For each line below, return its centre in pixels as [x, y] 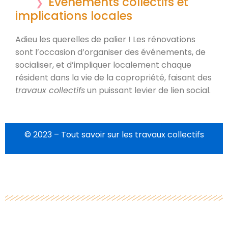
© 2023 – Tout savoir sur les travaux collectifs [114, 134]
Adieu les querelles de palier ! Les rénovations [105, 39]
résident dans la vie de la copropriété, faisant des [113, 77]
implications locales [74, 16]
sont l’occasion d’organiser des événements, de [110, 52]
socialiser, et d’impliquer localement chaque [103, 65]
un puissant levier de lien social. [148, 90]
